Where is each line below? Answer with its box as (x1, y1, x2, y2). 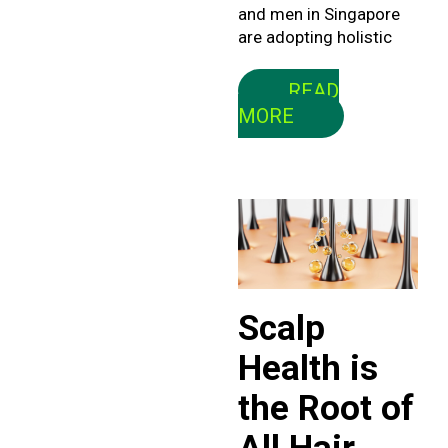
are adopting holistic (237, 26, 392, 47)
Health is (237, 347, 378, 389)
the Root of (237, 387, 414, 429)
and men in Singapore (237, 3, 400, 24)
